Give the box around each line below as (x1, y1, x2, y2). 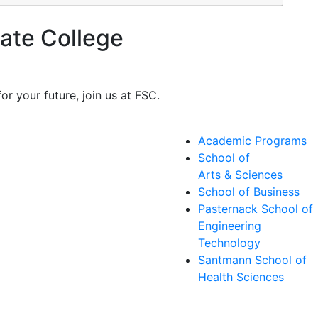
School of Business (198, 184, 300, 199)
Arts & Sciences (198, 167, 283, 182)
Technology (198, 235, 261, 250)
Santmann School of (198, 252, 307, 267)
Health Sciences (198, 269, 284, 284)
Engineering (198, 218, 261, 233)
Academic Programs (198, 133, 307, 148)
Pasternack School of (198, 201, 313, 216)
